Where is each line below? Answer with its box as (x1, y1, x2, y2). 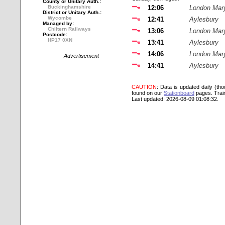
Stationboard (164, 90, 194, 96)
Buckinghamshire (48, 4, 91, 10)
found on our (132, 90, 164, 96)
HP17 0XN (48, 37, 72, 43)
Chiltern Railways (48, 26, 91, 32)
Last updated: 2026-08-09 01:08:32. (132, 96, 218, 102)
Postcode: (43, 32, 67, 37)
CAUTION (132, 84, 157, 90)
